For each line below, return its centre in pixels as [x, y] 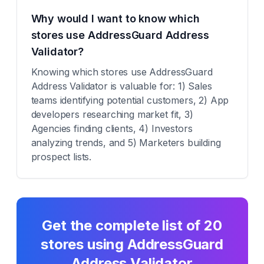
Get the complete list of [123, 225]
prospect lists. [61, 157]
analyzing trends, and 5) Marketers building [126, 143]
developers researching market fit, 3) [112, 114]
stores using [84, 244]
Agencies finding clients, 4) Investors [112, 128]
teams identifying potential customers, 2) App [130, 100]
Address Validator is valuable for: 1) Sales [121, 86]
